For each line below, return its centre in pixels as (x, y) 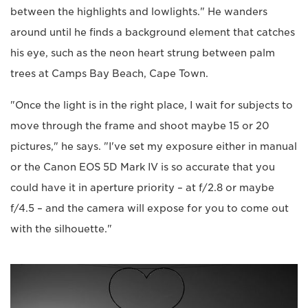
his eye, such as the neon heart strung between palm (143, 53)
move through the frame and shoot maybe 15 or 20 (140, 125)
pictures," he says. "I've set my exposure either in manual (154, 146)
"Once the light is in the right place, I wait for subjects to (152, 105)
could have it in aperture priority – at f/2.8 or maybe (142, 187)
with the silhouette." (61, 229)
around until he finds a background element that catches (153, 32)
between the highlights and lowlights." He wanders (139, 11)
